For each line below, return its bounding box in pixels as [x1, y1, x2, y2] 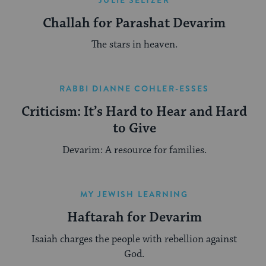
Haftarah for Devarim [66, 209, 202, 227]
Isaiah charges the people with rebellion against [31, 232, 237, 246]
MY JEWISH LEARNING [80, 188, 189, 201]
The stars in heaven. [91, 38, 178, 52]
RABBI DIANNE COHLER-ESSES [59, 83, 210, 95]
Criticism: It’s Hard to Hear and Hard [21, 103, 247, 121]
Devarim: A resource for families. [62, 144, 207, 157]
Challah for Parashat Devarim [43, 14, 226, 32]
